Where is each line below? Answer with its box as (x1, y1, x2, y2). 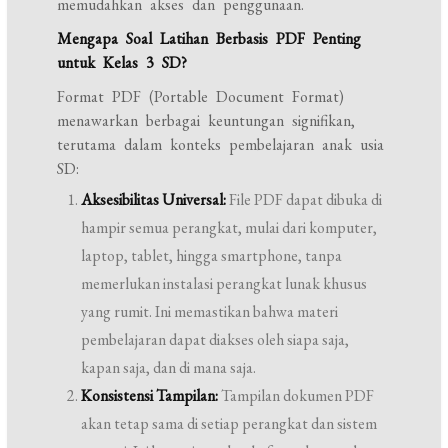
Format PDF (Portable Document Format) (57, 86, 345, 107)
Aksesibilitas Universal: (81, 189, 227, 210)
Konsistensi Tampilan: (81, 385, 219, 406)
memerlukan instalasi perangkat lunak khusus (81, 273, 368, 294)
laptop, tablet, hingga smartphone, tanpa (81, 245, 343, 266)
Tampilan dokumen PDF (218, 385, 375, 406)
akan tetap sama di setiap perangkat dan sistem (81, 413, 378, 434)
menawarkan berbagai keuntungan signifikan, (57, 110, 356, 131)
